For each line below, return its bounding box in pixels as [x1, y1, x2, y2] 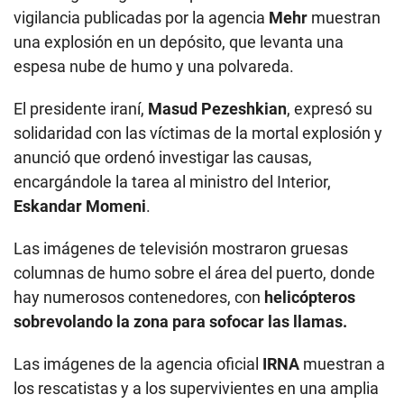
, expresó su [287, 99, 372, 119]
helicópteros [264, 288, 355, 308]
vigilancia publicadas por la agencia [14, 8, 269, 28]
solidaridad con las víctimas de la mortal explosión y [14, 124, 382, 143]
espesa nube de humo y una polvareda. [14, 57, 294, 77]
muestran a [303, 354, 385, 374]
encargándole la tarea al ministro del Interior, [14, 172, 331, 192]
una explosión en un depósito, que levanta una [14, 32, 344, 52]
